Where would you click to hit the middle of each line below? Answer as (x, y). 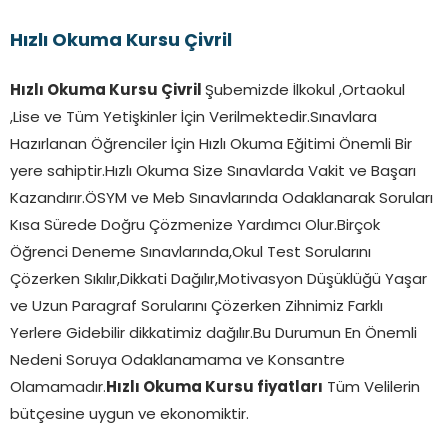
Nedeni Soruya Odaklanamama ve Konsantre (177, 361)
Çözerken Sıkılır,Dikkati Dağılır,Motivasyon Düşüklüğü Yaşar (218, 280)
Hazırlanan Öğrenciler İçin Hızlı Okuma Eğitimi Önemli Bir (211, 145)
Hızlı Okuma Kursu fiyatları (214, 388)
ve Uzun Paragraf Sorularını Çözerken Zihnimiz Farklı (196, 307)
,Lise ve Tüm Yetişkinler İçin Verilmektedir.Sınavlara (193, 118)
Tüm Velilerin (371, 388)
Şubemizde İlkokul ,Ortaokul (305, 91)
